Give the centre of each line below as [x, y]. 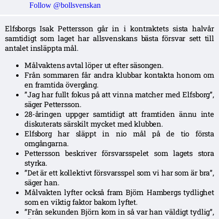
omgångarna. [47, 143]
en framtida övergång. [62, 84]
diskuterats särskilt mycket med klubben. [94, 123]
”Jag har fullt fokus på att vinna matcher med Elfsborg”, [119, 94]
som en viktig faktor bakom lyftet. [81, 202]
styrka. [36, 163]
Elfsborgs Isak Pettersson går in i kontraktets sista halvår [109, 28]
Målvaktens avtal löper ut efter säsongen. [94, 65]
